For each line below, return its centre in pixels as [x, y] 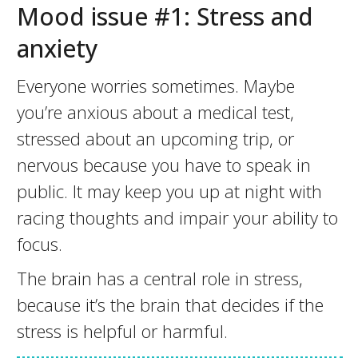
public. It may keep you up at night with [169, 191]
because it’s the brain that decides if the [170, 304]
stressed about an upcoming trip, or [155, 138]
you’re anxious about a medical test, [155, 112]
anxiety [57, 48]
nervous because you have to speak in [163, 165]
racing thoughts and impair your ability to [177, 217]
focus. [39, 244]
